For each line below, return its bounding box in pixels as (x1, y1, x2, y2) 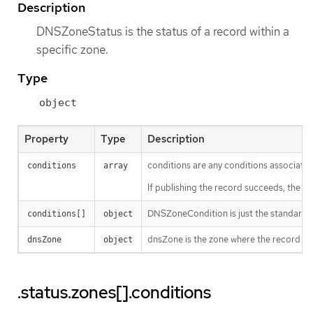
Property (24, 131, 68, 146)
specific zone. (36, 41, 108, 57)
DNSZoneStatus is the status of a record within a (36, 23, 289, 39)
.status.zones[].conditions (17, 281, 211, 303)
